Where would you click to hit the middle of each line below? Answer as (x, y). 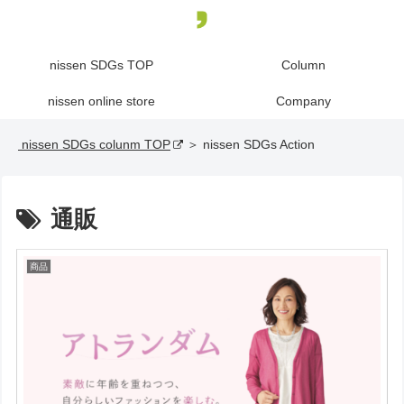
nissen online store (101, 101)
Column (303, 65)
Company (303, 101)
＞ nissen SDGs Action (249, 144)
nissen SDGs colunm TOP (94, 144)
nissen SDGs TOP (101, 65)
